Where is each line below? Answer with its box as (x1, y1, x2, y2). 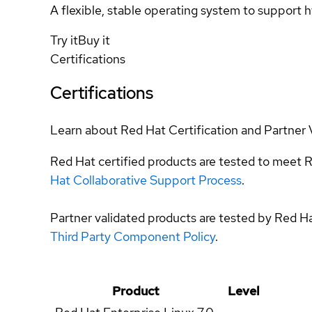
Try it (50, 32, 78, 48)
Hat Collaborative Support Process (50, 171, 242, 188)
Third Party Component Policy (50, 228, 215, 244)
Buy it (78, 32, 110, 48)
